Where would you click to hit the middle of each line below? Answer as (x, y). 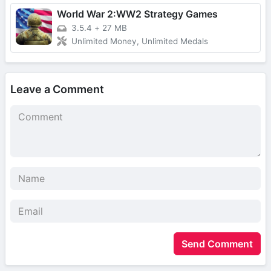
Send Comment (217, 243)
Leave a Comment (57, 89)
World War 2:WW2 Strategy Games (137, 14)
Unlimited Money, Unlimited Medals (140, 41)
